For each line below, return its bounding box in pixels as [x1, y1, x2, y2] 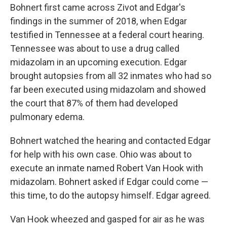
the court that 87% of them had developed [10, 97, 178, 108]
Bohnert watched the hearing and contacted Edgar [10, 135, 211, 146]
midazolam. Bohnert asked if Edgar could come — [10, 176, 208, 187]
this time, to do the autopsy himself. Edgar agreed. [10, 190, 211, 201]
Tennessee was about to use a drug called [10, 43, 179, 54]
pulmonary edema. [10, 111, 85, 122]
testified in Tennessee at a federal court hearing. [10, 29, 204, 40]
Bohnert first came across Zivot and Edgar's [10, 2, 185, 13]
